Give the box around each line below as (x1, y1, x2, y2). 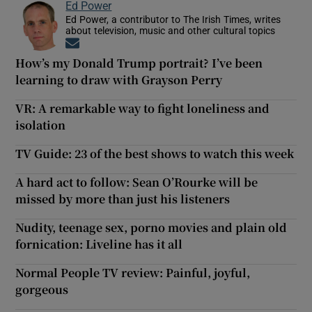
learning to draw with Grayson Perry (15, 71, 223, 88)
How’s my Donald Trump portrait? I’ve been (15, 54, 263, 71)
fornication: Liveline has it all (15, 235, 183, 252)
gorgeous (15, 281, 69, 297)
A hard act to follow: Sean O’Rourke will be (15, 173, 258, 190)
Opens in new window (79, 38, 180, 50)
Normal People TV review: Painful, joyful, (15, 264, 251, 281)
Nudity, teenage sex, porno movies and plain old (15, 219, 288, 235)
